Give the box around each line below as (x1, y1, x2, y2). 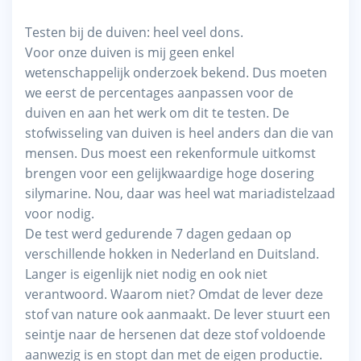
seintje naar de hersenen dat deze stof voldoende (25, 325, 326, 343)
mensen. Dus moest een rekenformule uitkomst (25, 143, 316, 162)
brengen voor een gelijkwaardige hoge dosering (25, 164, 314, 182)
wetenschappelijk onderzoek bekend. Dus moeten (25, 63, 327, 81)
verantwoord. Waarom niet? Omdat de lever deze (25, 284, 323, 303)
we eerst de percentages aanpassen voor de (25, 83, 293, 102)
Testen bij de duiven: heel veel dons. (25, 23, 243, 41)
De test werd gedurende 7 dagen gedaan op (25, 224, 292, 243)
